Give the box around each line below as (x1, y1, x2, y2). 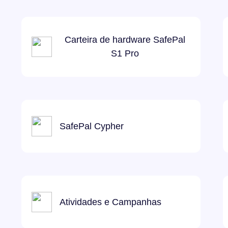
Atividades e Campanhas (60, 196, 161, 207)
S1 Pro (111, 48, 139, 59)
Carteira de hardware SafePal (65, 35, 185, 45)
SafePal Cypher (60, 121, 124, 131)
